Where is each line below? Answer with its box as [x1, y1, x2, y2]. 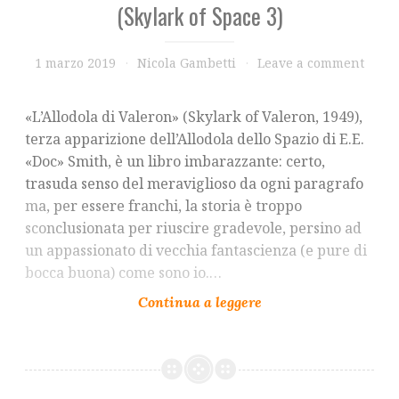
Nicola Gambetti [137, 54, 236, 72]
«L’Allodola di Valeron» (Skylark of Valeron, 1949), [25, 107, 362, 127]
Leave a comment [257, 54, 364, 72]
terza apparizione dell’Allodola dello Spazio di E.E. [25, 129, 364, 150]
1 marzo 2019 [35, 54, 116, 72]
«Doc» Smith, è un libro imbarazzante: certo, [25, 151, 325, 172]
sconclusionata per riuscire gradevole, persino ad [25, 218, 362, 239]
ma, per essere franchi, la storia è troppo [25, 196, 302, 216]
